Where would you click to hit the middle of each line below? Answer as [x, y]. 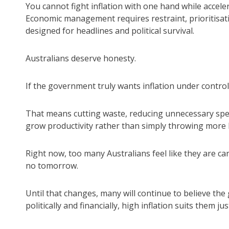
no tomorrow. [52, 166]
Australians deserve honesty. [81, 59]
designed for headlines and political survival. [110, 31]
